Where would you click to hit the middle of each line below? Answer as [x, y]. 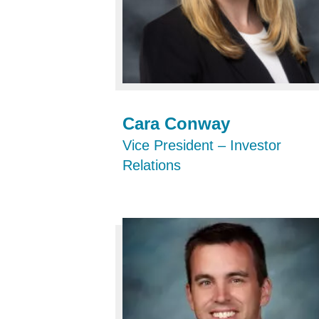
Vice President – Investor [202, 146]
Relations [152, 166]
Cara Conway [176, 124]
